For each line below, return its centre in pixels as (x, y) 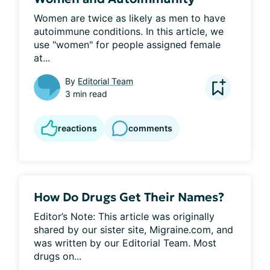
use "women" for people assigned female (127, 44)
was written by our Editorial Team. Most (125, 243)
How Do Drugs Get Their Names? (129, 197)
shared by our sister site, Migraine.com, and (133, 229)
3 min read (86, 93)
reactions (77, 128)
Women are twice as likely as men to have (130, 18)
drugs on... (58, 256)
